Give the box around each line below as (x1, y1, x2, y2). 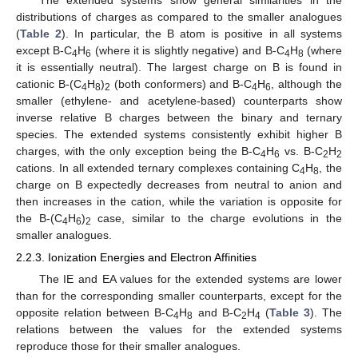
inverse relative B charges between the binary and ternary (16, 110, 342, 124)
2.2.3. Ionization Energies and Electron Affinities (16, 250, 257, 264)
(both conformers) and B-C (109, 77, 253, 90)
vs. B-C (280, 144, 324, 157)
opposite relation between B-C (16, 305, 174, 319)
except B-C (16, 43, 73, 57)
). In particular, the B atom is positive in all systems (62, 26, 343, 40)
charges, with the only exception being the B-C (16, 144, 261, 157)
